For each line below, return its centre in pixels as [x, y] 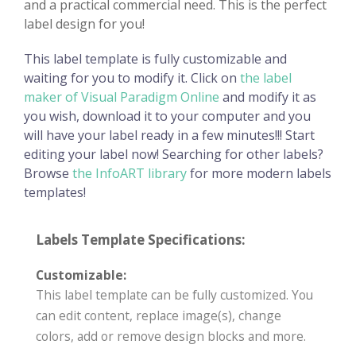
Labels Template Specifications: [141, 239]
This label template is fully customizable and [155, 58]
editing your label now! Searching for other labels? [174, 154]
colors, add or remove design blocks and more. [171, 336]
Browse [48, 173]
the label [266, 77]
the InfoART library [130, 173]
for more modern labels [259, 173]
